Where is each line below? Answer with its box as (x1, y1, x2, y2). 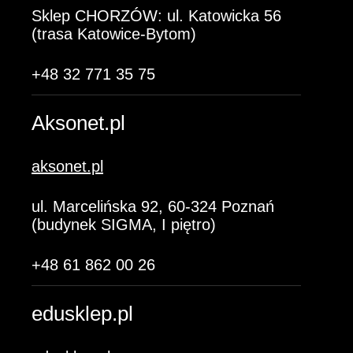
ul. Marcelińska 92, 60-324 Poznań (32, 198, 274, 215)
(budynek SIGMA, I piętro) (32, 216, 216, 233)
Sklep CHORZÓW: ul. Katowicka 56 (32, 7, 281, 24)
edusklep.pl (32, 302, 133, 325)
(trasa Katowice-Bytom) (32, 25, 196, 43)
